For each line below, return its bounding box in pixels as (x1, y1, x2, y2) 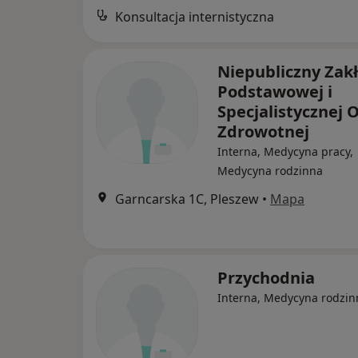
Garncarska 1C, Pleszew (115, 190, 259, 209)
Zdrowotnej (217, 121, 309, 143)
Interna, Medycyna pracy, (217, 144, 353, 160)
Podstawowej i (217, 81, 332, 103)
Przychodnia (217, 267, 315, 289)
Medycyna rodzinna (217, 163, 323, 179)
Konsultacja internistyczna (115, 8, 274, 26)
